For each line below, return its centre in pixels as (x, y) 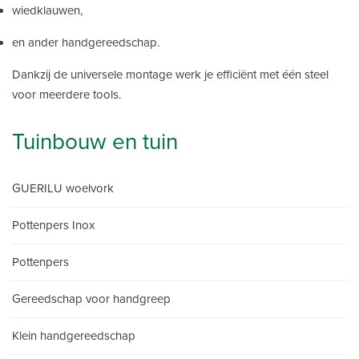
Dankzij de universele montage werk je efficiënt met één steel (170, 74)
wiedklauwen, (47, 10)
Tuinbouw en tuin (95, 141)
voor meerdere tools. (67, 94)
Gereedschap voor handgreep (91, 298)
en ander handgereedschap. (86, 42)
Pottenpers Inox (53, 225)
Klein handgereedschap (74, 335)
